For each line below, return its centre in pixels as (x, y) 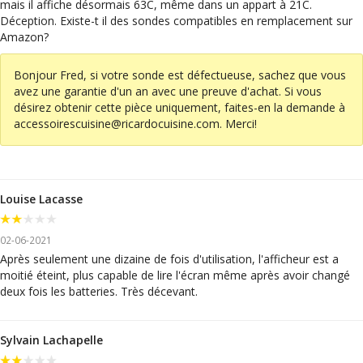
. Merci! (238, 124)
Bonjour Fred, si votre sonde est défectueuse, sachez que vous (180, 75)
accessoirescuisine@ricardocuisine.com (117, 124)
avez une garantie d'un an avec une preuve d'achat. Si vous (168, 91)
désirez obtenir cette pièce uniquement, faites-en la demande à (179, 107)
